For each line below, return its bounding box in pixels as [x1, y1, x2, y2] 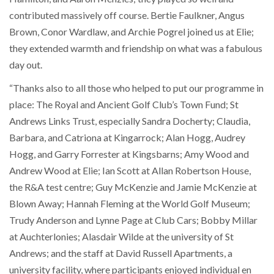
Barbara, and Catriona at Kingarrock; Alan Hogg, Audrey [9, 131, 245, 144]
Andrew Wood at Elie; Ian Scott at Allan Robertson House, [9, 165, 251, 177]
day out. [9, 58, 46, 70]
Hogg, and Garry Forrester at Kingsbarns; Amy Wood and [9, 148, 249, 160]
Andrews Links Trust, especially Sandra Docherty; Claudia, [9, 115, 250, 127]
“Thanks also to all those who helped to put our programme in [9, 82, 264, 94]
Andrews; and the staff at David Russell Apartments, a [9, 247, 232, 259]
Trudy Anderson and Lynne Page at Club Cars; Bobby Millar [9, 214, 257, 226]
